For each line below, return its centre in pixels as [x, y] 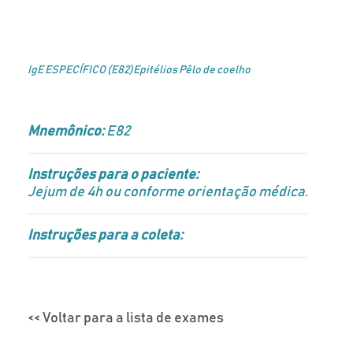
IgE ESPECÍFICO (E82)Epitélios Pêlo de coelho [139, 70]
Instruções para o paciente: [113, 175]
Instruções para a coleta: [105, 236]
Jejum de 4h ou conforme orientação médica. [168, 192]
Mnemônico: [66, 132]
